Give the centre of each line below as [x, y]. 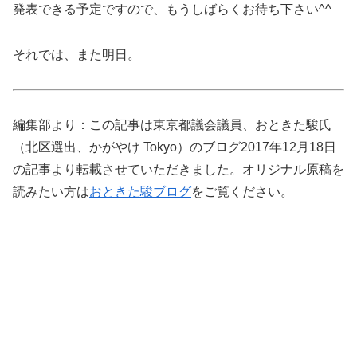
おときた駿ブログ [140, 191]
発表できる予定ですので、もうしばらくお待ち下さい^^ [172, 10]
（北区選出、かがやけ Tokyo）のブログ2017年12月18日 [175, 147]
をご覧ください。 [242, 191]
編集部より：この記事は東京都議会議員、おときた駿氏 [172, 124]
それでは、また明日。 [76, 55]
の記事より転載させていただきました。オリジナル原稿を [178, 169]
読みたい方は [51, 191]
